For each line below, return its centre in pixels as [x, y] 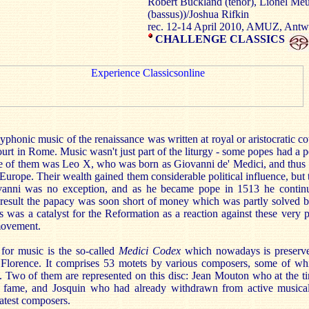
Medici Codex [149, 251]
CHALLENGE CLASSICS [220, 39]
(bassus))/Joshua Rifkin [198, 14]
